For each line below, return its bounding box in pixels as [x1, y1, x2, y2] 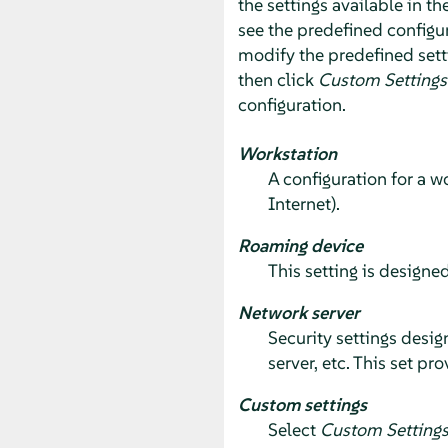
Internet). [267, 191, 340, 215]
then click [237, 67, 318, 91]
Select [267, 417, 320, 441]
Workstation [237, 141, 337, 165]
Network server [237, 300, 360, 324]
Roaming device [237, 233, 363, 257]
